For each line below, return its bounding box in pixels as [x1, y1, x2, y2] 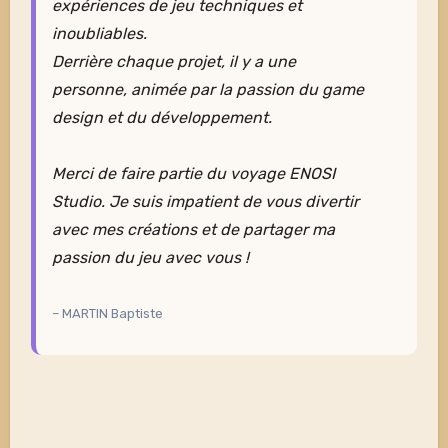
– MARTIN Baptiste [52, 306, 164, 322]
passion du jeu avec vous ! [52, 248, 250, 268]
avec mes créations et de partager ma [52, 220, 336, 240]
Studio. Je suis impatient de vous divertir [52, 192, 360, 212]
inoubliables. [52, 24, 148, 44]
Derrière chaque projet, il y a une [52, 52, 297, 72]
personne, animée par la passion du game [52, 80, 365, 100]
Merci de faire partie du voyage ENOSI [52, 164, 336, 184]
